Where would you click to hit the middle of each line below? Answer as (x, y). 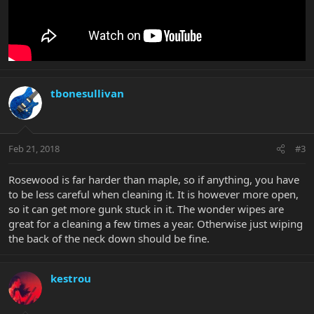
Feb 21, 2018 (34, 149)
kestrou (71, 279)
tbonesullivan (87, 93)
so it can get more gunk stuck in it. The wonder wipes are (146, 209)
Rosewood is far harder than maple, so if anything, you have (154, 180)
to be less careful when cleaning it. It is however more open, (153, 194)
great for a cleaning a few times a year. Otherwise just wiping (156, 224)
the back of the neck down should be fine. (109, 239)
